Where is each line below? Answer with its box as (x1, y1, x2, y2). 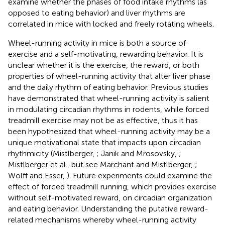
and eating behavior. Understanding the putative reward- (8, 203, 208, 213)
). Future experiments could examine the (67, 170, 212, 180)
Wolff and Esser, (8, 170, 67, 180)
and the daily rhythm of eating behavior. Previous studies (8, 82, 208, 92)
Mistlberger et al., (8, 159, 71, 169)
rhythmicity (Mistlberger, (8, 148, 96, 158)
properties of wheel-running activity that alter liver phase (8, 71, 210, 81)
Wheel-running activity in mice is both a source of (8, 38, 186, 48)
